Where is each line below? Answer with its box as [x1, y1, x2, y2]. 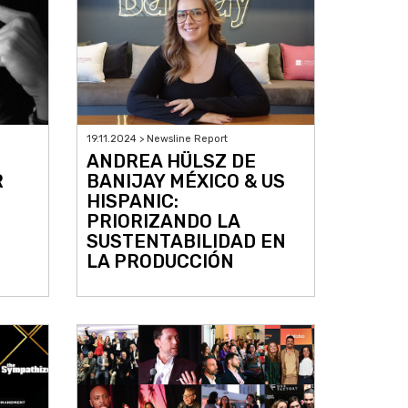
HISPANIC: [86, 190, 178, 213]
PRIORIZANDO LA [86, 210, 240, 233]
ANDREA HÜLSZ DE [86, 150, 256, 173]
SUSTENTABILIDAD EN [86, 230, 286, 253]
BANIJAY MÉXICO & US [86, 170, 285, 193]
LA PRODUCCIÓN [86, 250, 234, 273]
